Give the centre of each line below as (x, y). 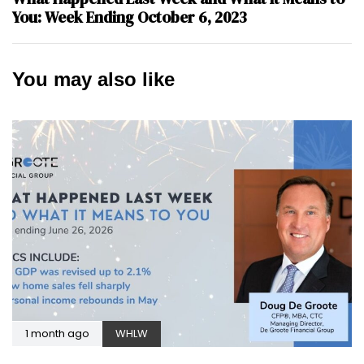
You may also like (93, 79)
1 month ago (57, 333)
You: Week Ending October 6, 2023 (130, 17)
